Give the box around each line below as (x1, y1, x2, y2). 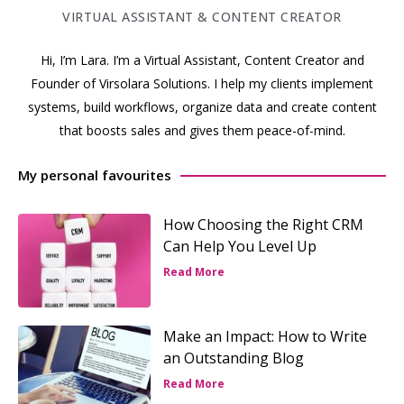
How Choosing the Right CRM (162, 215, 363, 235)
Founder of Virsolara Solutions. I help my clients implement (31, 74, 373, 92)
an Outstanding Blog (162, 348, 304, 369)
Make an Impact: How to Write (162, 326, 367, 347)
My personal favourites (18, 166, 171, 185)
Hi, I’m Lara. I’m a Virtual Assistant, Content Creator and (40, 50, 364, 69)
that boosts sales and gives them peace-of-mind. (59, 121, 345, 139)
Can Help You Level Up (162, 236, 317, 257)
